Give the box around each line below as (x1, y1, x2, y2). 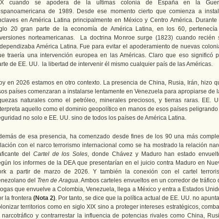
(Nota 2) (33, 195, 55, 201)
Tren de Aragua (37, 177, 79, 184)
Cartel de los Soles (33, 151, 88, 157)
